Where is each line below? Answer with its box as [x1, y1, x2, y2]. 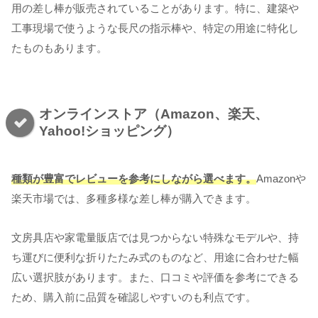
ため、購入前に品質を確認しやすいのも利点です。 [11, 291, 256, 304]
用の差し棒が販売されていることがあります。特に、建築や [11, 1, 299, 14]
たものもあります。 [11, 41, 107, 54]
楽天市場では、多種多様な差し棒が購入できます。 [11, 192, 256, 205]
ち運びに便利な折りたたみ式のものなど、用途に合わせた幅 [11, 251, 299, 264]
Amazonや [256, 172, 306, 185]
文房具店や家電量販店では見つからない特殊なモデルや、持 [11, 231, 299, 244]
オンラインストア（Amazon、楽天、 [39, 106, 268, 122]
